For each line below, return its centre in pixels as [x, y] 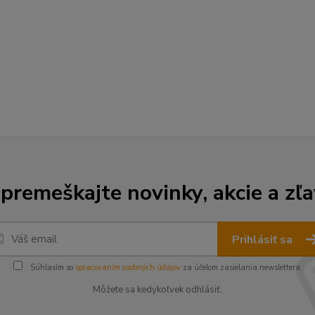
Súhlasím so [51, 267]
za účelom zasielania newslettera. [241, 267]
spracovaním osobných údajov [128, 267]
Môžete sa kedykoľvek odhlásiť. [157, 289]
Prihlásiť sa [264, 239]
